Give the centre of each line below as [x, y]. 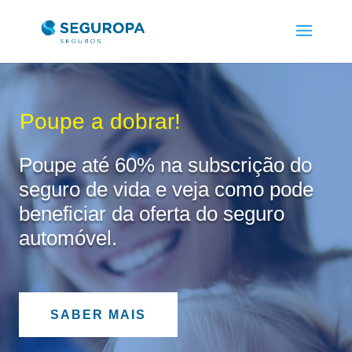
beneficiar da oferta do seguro [151, 214]
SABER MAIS [98, 315]
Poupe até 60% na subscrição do [165, 165]
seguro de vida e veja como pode [166, 190]
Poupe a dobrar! [101, 122]
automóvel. [68, 238]
